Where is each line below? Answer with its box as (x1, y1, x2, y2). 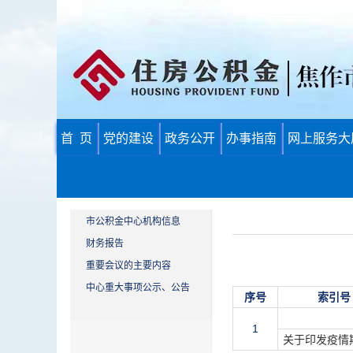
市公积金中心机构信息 (86, 216, 180, 227)
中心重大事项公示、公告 (86, 282, 190, 293)
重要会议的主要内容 (86, 260, 171, 271)
